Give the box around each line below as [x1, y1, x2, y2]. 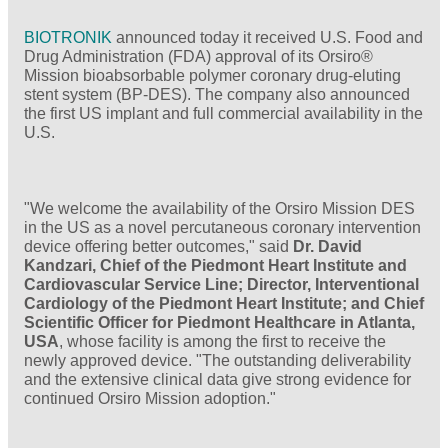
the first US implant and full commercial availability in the [24, 105, 423, 123]
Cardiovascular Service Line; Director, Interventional [24, 276, 419, 294]
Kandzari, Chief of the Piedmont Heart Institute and [24, 257, 407, 275]
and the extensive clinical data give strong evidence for [24, 371, 411, 389]
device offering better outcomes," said [24, 238, 293, 256]
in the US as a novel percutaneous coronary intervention [24, 219, 421, 237]
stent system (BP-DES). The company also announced [24, 86, 410, 104]
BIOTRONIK [24, 29, 112, 47]
